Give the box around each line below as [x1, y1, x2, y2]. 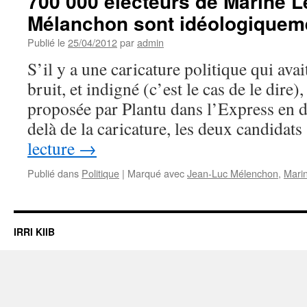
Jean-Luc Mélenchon [187, 166, 278, 180]
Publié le [27, 35, 65, 49]
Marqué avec [127, 166, 184, 180]
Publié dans [27, 166, 79, 180]
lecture [27, 136, 79, 160]
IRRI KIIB [14, 225, 55, 238]
